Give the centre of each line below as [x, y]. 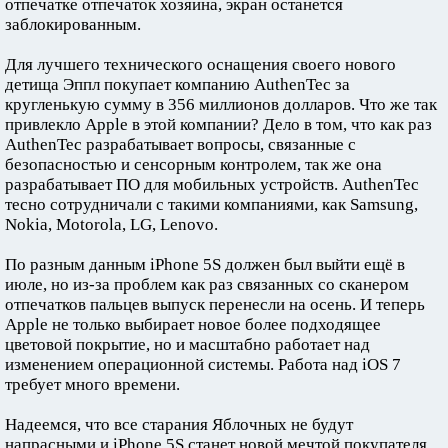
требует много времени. [92, 384]
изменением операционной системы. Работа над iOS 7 [203, 364]
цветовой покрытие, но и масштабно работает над [187, 344]
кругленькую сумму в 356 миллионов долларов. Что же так [221, 104]
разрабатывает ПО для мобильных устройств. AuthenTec [212, 184]
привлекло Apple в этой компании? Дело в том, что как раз [218, 124]
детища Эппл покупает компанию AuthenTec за [177, 84]
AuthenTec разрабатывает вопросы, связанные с [180, 144]
